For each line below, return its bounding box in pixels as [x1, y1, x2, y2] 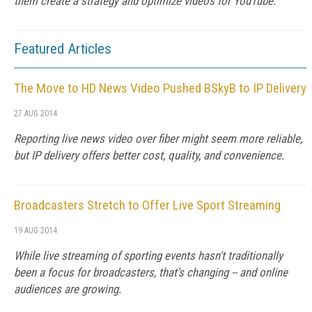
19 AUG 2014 [14, 226, 57, 235]
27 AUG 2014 [14, 109, 57, 118]
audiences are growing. [14, 282, 121, 296]
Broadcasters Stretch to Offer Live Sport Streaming [14, 197, 281, 213]
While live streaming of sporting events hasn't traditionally [14, 249, 283, 263]
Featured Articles [14, 40, 111, 57]
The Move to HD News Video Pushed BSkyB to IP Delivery [14, 80, 306, 96]
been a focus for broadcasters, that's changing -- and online [14, 265, 288, 279]
